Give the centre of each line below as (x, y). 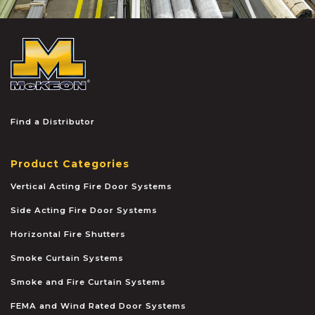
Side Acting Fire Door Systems (84, 210)
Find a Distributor (53, 121)
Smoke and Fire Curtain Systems (88, 282)
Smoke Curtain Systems (67, 258)
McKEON (112, 45)
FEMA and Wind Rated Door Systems (98, 306)
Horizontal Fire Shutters (68, 234)
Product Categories (70, 163)
